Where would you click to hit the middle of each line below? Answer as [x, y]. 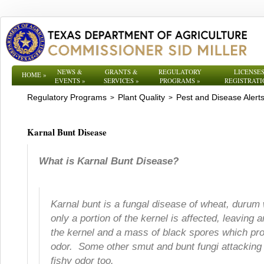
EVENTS [67, 80]
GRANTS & [121, 72]
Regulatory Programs [67, 97]
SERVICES [119, 80]
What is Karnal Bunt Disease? [121, 161]
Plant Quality [141, 97]
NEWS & [70, 72]
